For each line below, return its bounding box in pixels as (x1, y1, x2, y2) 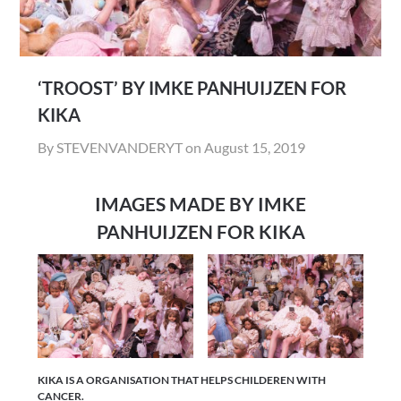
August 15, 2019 (204, 138, 306, 156)
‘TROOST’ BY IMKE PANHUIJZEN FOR (38, 76, 347, 98)
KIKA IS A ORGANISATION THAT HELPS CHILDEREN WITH (38, 372, 327, 387)
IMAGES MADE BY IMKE (95, 192, 306, 215)
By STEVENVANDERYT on (38, 138, 205, 156)
